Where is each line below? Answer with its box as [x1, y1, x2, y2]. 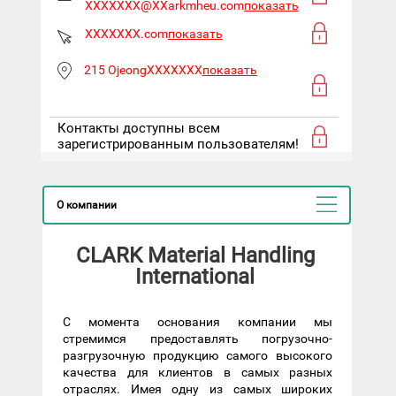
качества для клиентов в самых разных [63, 364, 333, 379]
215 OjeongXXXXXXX [83, 62, 202, 77]
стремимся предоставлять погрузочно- [63, 331, 333, 346]
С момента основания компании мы [63, 314, 333, 329]
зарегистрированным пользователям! [57, 135, 299, 152]
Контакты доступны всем [57, 119, 220, 136]
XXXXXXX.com [84, 26, 168, 41]
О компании [56, 198, 117, 211]
